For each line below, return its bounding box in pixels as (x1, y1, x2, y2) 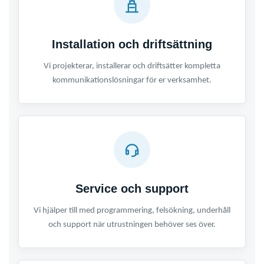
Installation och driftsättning (52, 38, 212, 51)
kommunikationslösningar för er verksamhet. (52, 76, 212, 85)
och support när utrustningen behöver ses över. (48, 220, 216, 230)
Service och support (75, 182, 189, 196)
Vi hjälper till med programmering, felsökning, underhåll (34, 206, 230, 216)
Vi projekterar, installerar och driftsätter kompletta (44, 62, 220, 71)
